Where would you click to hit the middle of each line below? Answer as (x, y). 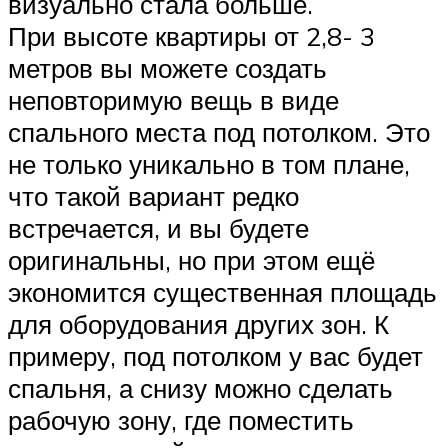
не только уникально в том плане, (209, 164)
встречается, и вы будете (158, 228)
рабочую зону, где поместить (181, 420)
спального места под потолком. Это (219, 132)
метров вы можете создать (167, 68)
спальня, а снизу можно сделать (200, 388)
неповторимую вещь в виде (173, 100)
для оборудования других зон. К (198, 324)
